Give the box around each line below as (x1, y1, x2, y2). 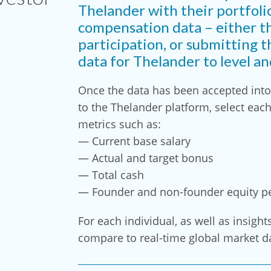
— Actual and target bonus (78, 150, 214, 165)
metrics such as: (78, 116, 161, 131)
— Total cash (78, 167, 144, 182)
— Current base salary (78, 133, 191, 148)
